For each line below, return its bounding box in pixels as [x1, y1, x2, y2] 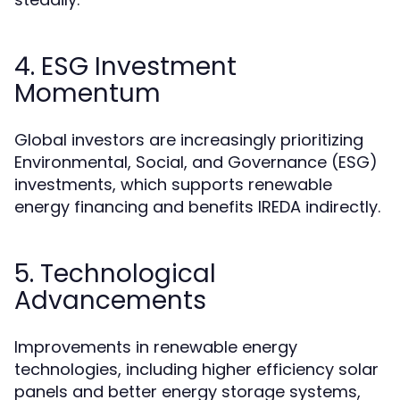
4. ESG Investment [14, 49, 237, 85]
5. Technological [14, 256, 216, 292]
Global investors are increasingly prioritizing [14, 129, 363, 152]
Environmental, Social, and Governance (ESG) [14, 151, 378, 174]
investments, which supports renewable [14, 173, 332, 196]
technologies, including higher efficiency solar [14, 358, 379, 381]
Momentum [14, 76, 161, 112]
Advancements [14, 283, 206, 319]
